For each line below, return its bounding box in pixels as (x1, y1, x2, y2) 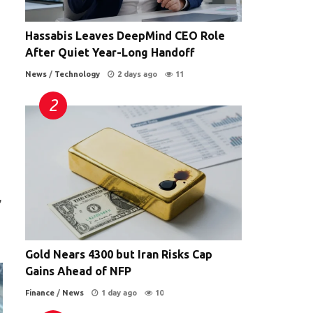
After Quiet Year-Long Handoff (25, 45, 194, 59)
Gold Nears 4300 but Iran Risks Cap (25, 248, 212, 261)
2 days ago (117, 69, 157, 78)
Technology (54, 69, 100, 78)
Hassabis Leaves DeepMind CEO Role (25, 29, 225, 42)
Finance (25, 289, 54, 298)
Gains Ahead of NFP (25, 265, 131, 278)
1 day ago (101, 289, 137, 298)
